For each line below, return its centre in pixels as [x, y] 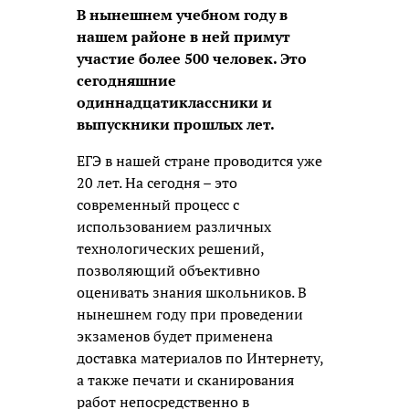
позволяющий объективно [168, 270]
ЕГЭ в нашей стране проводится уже [199, 160]
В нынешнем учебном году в [182, 14]
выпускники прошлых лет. [176, 124]
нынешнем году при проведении [190, 314]
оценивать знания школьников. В [192, 292]
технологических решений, [170, 248]
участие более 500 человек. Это [192, 58]
